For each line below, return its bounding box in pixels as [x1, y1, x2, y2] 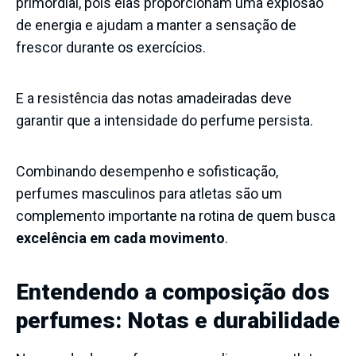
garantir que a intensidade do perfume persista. [16, 111, 313, 129]
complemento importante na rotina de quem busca [16, 207, 335, 224]
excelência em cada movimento [16, 229, 225, 246]
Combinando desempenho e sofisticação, [16, 162, 278, 180]
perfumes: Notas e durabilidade [16, 307, 340, 334]
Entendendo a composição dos [16, 278, 330, 305]
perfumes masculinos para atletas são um [16, 184, 282, 202]
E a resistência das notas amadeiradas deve [16, 89, 292, 106]
